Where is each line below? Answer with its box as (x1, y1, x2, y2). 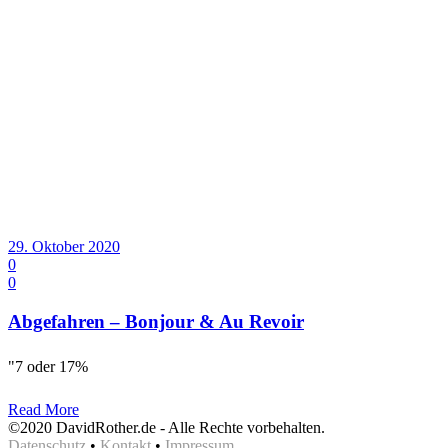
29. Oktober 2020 (8, 238, 120, 256)
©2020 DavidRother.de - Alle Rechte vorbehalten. (8, 419, 325, 437)
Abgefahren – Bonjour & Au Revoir (8, 311, 304, 333)
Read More (8, 401, 79, 419)
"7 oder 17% (8, 358, 88, 376)
